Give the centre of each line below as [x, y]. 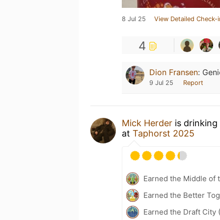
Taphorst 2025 [164, 133]
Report [193, 83]
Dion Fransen [174, 72]
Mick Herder [147, 123]
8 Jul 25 [134, 19]
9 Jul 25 [161, 83]
